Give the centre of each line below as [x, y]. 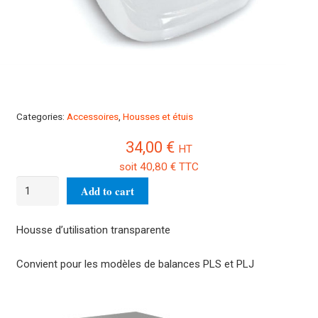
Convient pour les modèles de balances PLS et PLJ [135, 264]
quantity [34, 254]
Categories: [41, 116]
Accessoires [92, 116]
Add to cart [108, 191]
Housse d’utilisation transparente [93, 230]
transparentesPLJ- [59, 219]
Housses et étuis [158, 116]
